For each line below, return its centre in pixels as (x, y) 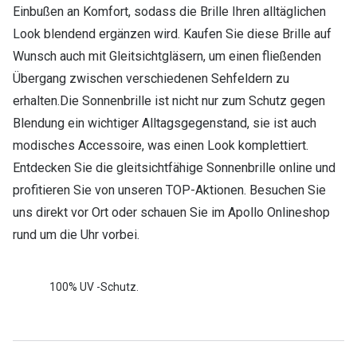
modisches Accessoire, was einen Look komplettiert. (161, 146)
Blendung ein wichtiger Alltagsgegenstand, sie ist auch (165, 124)
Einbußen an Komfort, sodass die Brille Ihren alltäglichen (169, 12)
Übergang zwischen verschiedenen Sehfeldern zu (151, 79)
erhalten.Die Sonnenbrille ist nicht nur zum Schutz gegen (169, 101)
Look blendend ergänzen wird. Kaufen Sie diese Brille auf (172, 34)
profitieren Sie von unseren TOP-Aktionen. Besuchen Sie (169, 190)
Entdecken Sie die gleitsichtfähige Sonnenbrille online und (174, 168)
